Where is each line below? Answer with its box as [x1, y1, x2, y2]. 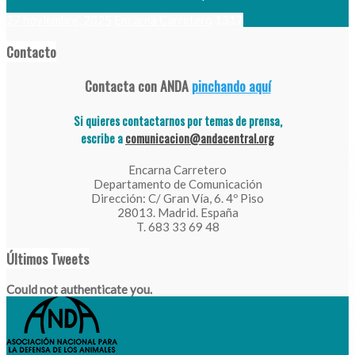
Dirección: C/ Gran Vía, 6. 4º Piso [91, 190, 264, 205]
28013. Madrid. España [116, 204, 239, 219]
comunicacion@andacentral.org [125, 129, 274, 147]
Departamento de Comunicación [93, 176, 262, 191]
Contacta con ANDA [84, 75, 192, 97]
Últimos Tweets [6, 247, 89, 269]
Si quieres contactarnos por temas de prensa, [73, 112, 282, 130]
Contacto [6, 40, 56, 62]
